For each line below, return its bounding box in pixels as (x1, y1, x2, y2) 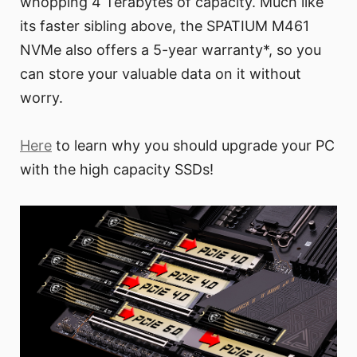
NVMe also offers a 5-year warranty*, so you (20, 41, 321, 58)
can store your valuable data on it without (20, 65, 301, 82)
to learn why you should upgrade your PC (52, 136, 335, 154)
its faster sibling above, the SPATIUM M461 (20, 17, 309, 34)
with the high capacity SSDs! (20, 160, 214, 178)
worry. (20, 88, 63, 106)
